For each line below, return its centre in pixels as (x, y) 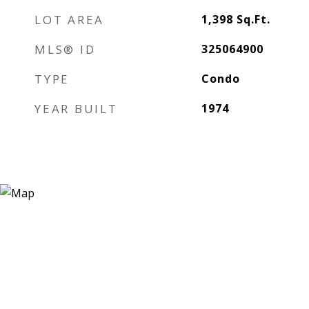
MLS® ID (65, 49)
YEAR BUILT (76, 109)
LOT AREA (69, 20)
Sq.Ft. (253, 19)
